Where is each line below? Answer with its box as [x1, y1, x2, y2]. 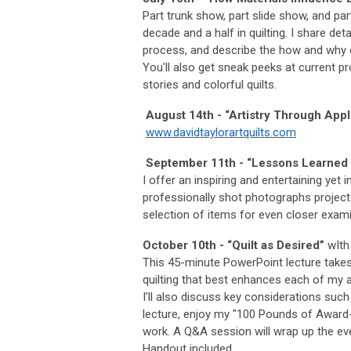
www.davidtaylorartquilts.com [146, 125, 296, 140]
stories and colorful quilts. [143, 78, 277, 92]
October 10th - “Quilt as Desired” [143, 238, 324, 253]
